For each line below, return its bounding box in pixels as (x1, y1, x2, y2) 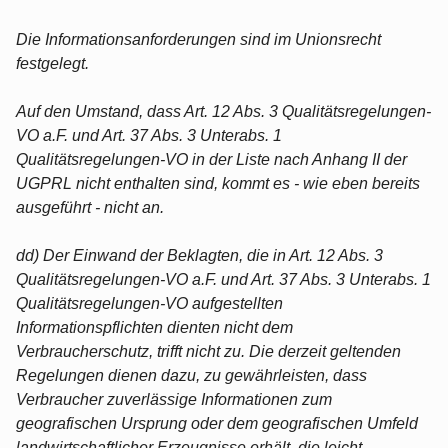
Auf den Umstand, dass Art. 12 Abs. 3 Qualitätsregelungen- (16, 102, 431, 120)
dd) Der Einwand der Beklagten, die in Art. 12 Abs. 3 (16, 246, 383, 264)
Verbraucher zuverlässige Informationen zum (16, 390, 332, 408)
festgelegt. (16, 54, 89, 72)
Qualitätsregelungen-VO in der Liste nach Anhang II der (16, 150, 407, 168)
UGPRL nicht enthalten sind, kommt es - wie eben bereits (16, 174, 420, 192)
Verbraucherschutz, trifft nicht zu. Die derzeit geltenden (16, 342, 401, 360)
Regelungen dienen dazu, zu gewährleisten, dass (16, 366, 367, 384)
